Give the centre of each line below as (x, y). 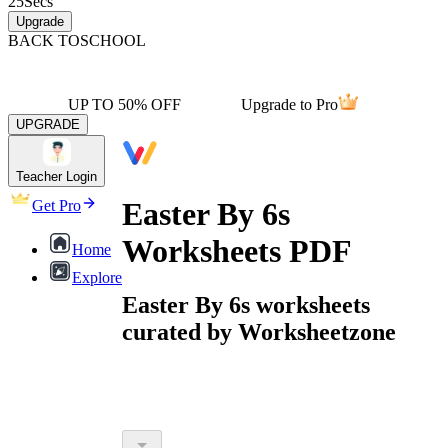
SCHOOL (113, 40)
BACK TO (44, 40)
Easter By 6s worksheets (246, 304)
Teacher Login (56, 176)
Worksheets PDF (237, 251)
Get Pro (56, 205)
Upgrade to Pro (289, 104)
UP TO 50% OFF (124, 104)
